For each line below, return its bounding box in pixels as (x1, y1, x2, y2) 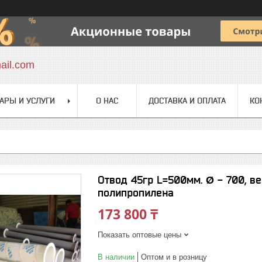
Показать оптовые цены (98, 230, 181, 239)
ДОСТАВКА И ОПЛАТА (149, 96, 226, 105)
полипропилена (98, 187, 174, 199)
